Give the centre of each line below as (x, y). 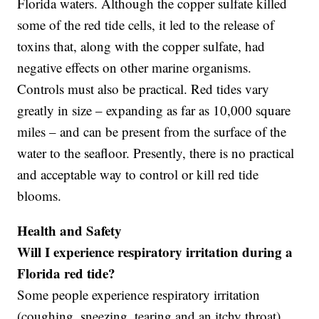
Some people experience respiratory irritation (139, 295)
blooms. (40, 196)
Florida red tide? (67, 273)
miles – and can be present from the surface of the (152, 132)
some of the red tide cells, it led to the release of (146, 25)
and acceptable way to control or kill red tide (138, 174)
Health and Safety (70, 231)
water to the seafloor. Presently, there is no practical (156, 153)
